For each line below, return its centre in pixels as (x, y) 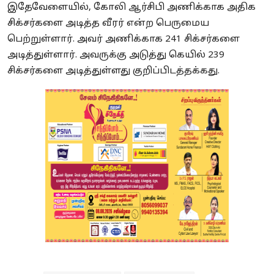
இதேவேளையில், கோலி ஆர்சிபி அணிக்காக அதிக (131, 8)
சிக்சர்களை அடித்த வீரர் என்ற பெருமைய (108, 24)
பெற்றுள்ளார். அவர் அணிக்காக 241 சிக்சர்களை (124, 40)
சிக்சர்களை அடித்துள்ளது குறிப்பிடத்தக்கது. (113, 72)
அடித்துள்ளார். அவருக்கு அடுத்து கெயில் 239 (116, 56)
